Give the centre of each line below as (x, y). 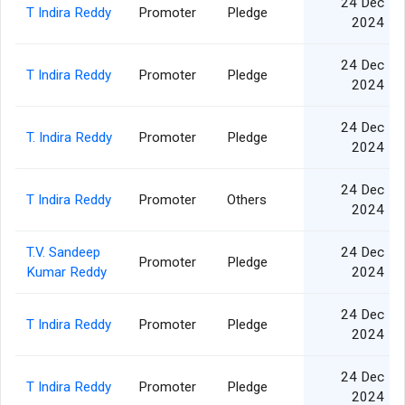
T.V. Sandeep (63, 253)
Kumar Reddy (66, 273)
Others (247, 200)
